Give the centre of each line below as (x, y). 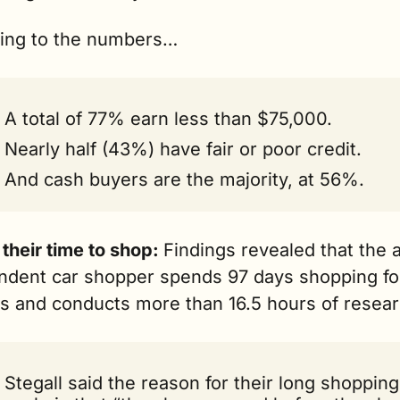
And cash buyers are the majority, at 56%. (184, 180)
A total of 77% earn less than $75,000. (168, 119)
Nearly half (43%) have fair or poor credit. (183, 150)
